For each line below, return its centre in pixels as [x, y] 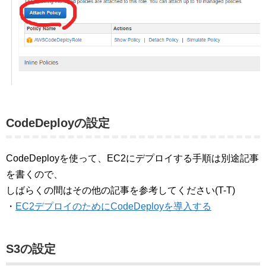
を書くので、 [34, 174]
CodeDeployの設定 [58, 123]
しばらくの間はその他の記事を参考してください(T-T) [121, 190]
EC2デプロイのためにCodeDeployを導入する [113, 206]
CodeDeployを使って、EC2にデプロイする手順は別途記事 [132, 158]
